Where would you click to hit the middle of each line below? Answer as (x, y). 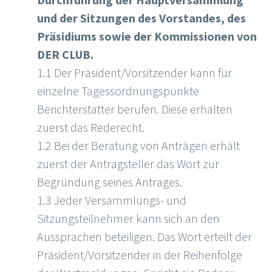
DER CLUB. (65, 55)
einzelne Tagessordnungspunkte (118, 91)
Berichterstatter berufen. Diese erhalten (135, 109)
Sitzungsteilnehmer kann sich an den (128, 219)
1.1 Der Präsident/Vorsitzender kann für (134, 73)
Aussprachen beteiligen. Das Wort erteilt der (144, 237)
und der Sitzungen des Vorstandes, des (141, 18)
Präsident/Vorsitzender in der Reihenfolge (140, 255)
